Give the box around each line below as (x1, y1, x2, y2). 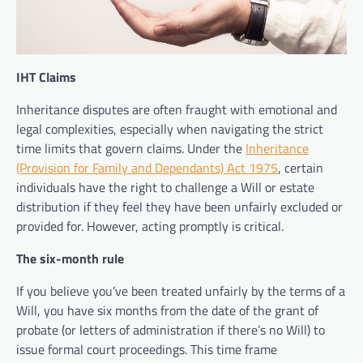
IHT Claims (16, 67, 76, 88)
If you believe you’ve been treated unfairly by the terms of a (16, 281, 345, 301)
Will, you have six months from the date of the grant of (16, 301, 318, 321)
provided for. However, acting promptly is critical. (16, 216, 284, 237)
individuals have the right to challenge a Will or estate (16, 177, 314, 198)
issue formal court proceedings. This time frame (16, 340, 277, 360)
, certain (278, 158, 323, 178)
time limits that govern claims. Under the (16, 139, 246, 159)
